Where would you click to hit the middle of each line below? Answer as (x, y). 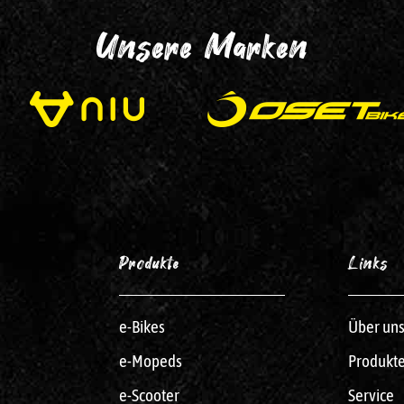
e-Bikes (142, 326)
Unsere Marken (202, 50)
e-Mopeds (151, 360)
